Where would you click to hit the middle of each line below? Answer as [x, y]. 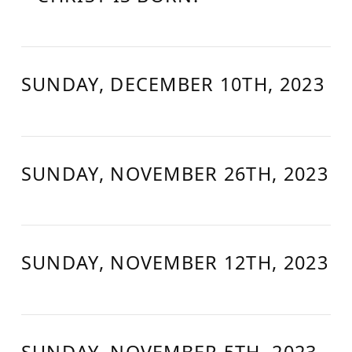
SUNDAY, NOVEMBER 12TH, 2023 [174, 262]
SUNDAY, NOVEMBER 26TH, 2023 [174, 173]
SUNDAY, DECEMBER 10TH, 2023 [172, 84]
